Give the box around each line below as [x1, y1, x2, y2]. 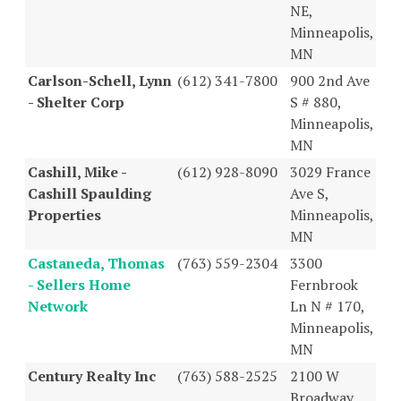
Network [28, 295, 88, 316]
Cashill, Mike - [28, 161, 126, 182]
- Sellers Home [28, 274, 131, 294]
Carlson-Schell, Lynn [28, 70, 172, 90]
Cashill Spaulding [28, 183, 151, 203]
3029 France [290, 161, 371, 182]
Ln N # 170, [290, 295, 364, 316]
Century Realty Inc [28, 365, 156, 386]
